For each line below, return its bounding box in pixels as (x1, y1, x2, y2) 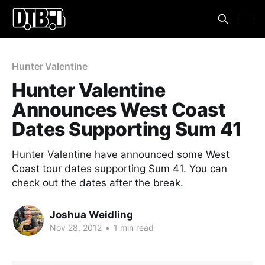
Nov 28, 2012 (50, 222, 102, 232)
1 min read (111, 222, 154, 232)
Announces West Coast (12, 98, 226, 121)
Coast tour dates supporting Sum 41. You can (12, 163, 227, 174)
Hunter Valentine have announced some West (12, 148, 230, 160)
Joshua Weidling (50, 208, 133, 221)
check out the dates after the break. (12, 177, 183, 189)
